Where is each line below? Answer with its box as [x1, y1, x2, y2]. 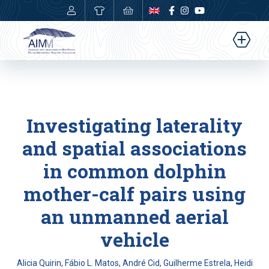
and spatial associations [22, 135, 247, 161]
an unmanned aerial [40, 204, 229, 229]
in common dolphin [43, 158, 226, 184]
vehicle [100, 226, 169, 252]
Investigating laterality [26, 112, 243, 138]
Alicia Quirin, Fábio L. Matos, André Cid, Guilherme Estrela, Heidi [16, 258, 253, 268]
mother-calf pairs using [23, 181, 246, 207]
